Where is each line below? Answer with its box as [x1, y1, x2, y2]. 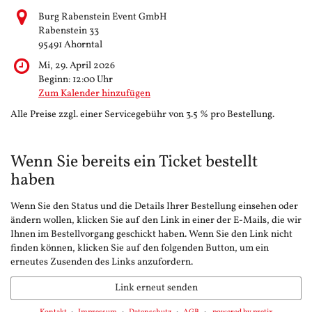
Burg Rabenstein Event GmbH [38, 10, 167, 24]
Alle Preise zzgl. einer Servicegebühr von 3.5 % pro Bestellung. [10, 108, 274, 122]
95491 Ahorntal [38, 38, 102, 52]
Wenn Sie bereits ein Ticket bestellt [10, 150, 258, 174]
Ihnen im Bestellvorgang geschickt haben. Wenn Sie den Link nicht [10, 228, 292, 242]
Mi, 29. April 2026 [38, 59, 115, 73]
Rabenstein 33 [38, 24, 99, 38]
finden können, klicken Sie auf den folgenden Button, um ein [10, 242, 269, 256]
